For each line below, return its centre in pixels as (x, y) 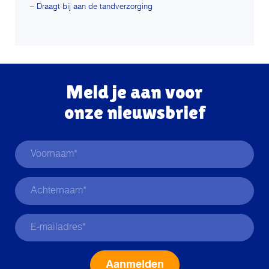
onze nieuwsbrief (134, 112)
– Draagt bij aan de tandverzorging (91, 7)
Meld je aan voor (134, 92)
